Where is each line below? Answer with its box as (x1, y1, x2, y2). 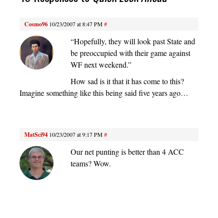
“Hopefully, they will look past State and (71, 36, 195, 47)
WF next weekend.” (71, 59, 131, 70)
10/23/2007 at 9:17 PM (49, 130, 103, 139)
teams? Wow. (71, 158, 111, 169)
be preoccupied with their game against (71, 48, 190, 58)
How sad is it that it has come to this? (71, 76, 184, 87)
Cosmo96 (24, 20, 48, 29)
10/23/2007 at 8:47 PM (49, 20, 103, 28)
